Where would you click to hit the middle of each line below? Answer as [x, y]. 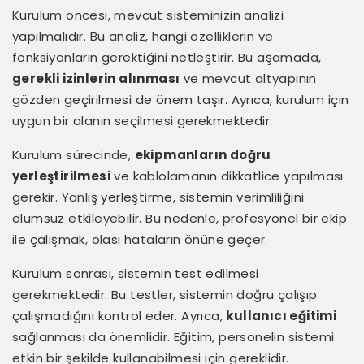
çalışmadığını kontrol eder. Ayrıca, [119, 315]
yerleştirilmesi [61, 175]
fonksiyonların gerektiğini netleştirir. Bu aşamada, [167, 57]
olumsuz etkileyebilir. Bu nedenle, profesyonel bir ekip [180, 218]
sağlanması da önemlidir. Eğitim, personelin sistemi [173, 336]
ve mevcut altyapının [248, 78]
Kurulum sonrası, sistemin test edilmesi [136, 273]
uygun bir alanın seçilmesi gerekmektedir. [143, 120]
